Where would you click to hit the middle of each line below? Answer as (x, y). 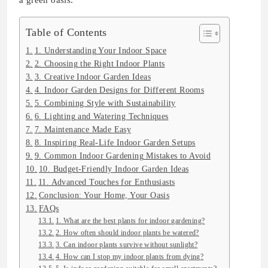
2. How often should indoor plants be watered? (127, 233)
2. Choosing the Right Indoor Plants (100, 64)
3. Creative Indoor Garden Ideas (92, 77)
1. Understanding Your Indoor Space (100, 51)
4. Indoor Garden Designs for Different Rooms (119, 90)
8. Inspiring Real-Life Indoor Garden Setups (115, 143)
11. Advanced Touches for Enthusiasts (106, 182)
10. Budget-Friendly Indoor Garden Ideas (114, 169)
